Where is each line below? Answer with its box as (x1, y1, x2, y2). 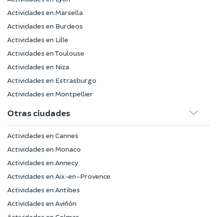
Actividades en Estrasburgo (7, 76, 96, 85)
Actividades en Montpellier (7, 90, 93, 98)
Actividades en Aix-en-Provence (7, 172, 110, 181)
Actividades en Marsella (7, 8, 83, 17)
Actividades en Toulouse (7, 49, 84, 58)
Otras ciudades (7, 108, 70, 119)
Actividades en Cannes (7, 131, 78, 140)
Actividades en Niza (7, 62, 69, 71)
